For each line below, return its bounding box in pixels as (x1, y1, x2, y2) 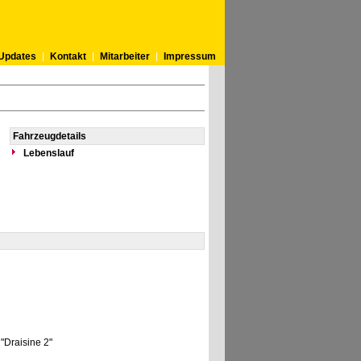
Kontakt (49, 51, 86, 62)
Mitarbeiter (99, 51, 150, 62)
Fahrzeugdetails (12, 131, 86, 142)
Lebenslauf (23, 147, 74, 159)
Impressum (163, 51, 216, 62)
